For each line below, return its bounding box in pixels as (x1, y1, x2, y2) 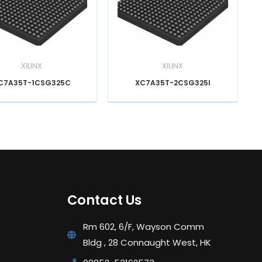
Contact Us (67, 190, 142, 209)
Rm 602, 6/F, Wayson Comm (82, 220, 204, 233)
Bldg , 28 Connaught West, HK (82, 236, 211, 249)
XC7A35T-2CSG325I (135, 77, 211, 88)
